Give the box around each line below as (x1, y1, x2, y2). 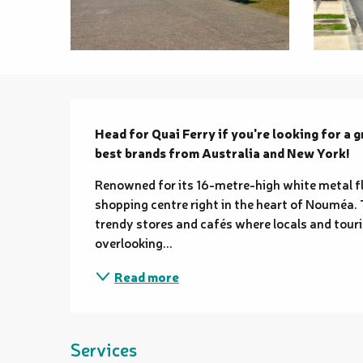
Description (70, 99, 160, 139)
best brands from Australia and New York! (95, 143, 350, 161)
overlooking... (95, 233, 173, 251)
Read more (114, 267, 180, 285)
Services (70, 337, 138, 361)
